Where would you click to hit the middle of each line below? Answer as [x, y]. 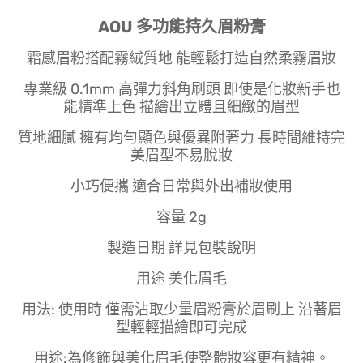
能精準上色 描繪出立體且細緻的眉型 [181, 107]
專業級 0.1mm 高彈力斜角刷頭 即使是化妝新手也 [181, 89]
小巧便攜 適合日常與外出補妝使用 [181, 186]
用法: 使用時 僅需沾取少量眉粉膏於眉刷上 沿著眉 [181, 309]
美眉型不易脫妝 [181, 155]
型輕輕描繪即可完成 [181, 327]
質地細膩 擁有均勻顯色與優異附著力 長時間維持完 [181, 137]
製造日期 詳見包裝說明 [181, 248]
